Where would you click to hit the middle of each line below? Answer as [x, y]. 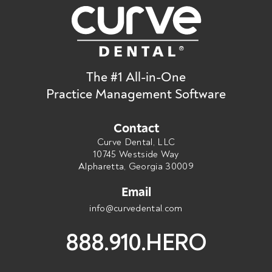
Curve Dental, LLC [136, 142]
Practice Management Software [136, 94]
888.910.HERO [136, 243]
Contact [136, 129]
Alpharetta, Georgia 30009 [136, 167]
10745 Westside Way [136, 155]
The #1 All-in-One [136, 77]
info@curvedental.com [136, 209]
